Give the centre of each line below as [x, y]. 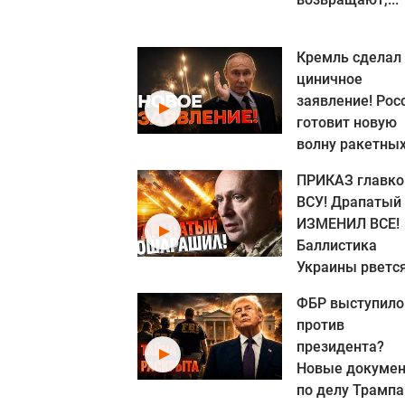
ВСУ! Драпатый [349, 202]
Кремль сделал [349, 57]
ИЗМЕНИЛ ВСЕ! [348, 224]
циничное [330, 79]
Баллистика [337, 245]
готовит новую [347, 122]
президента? [340, 347]
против [320, 325]
